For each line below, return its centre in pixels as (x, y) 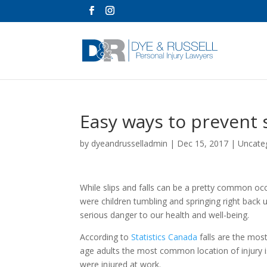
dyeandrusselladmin (130, 143)
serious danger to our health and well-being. (165, 215)
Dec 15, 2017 (203, 143)
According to (106, 237)
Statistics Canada (164, 237)
